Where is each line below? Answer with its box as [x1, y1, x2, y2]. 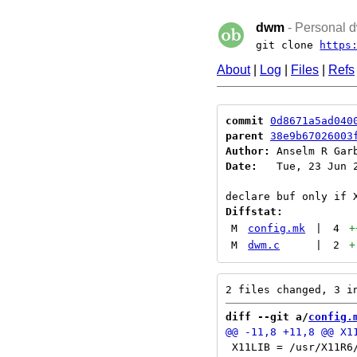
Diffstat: [226, 206, 283, 218]
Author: [226, 145, 270, 157]
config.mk [248, 222, 306, 234]
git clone [256, 39, 320, 51]
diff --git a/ [226, 311, 308, 323]
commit [226, 115, 264, 127]
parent [226, 130, 264, 142]
